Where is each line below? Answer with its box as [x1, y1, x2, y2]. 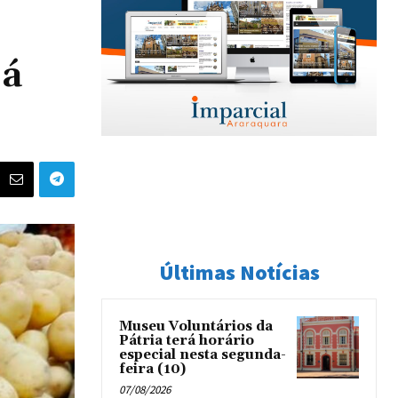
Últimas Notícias [158, 259, 320, 286]
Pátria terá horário [119, 332, 254, 349]
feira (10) [119, 361, 186, 378]
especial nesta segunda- [119, 346, 286, 363]
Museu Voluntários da [119, 318, 273, 335]
